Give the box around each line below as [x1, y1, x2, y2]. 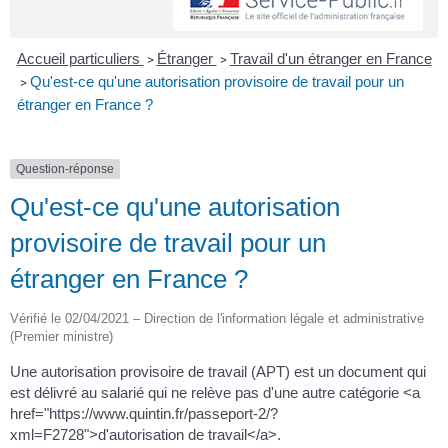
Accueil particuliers [16, 50, 144, 67]
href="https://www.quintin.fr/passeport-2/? [10, 405, 278, 423]
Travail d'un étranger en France [229, 50, 432, 67]
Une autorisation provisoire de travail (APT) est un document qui [10, 363, 426, 381]
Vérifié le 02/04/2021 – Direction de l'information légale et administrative [10, 311, 424, 327]
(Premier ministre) [10, 329, 113, 345]
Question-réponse [16, 162, 114, 176]
